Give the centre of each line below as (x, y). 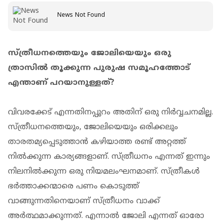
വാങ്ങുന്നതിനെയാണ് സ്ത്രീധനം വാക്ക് (84, 202)
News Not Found (81, 15)
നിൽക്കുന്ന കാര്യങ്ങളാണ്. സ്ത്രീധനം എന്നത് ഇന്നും (109, 157)
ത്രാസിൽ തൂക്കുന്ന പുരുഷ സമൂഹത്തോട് (99, 68)
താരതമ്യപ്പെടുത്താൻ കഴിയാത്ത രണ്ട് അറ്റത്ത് (97, 142)
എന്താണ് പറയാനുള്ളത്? (61, 83)
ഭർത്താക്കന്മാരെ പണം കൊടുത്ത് (74, 187)
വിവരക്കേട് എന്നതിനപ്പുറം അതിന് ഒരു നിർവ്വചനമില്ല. (110, 113)
